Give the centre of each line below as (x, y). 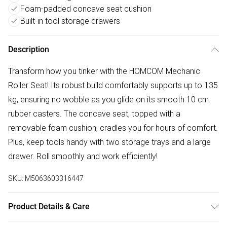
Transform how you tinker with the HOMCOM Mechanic (104, 71)
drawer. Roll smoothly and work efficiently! (83, 156)
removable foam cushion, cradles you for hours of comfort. (113, 128)
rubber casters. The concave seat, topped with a (94, 114)
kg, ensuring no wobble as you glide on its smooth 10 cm (108, 100)
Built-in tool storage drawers (70, 21)
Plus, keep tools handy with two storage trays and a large (109, 142)
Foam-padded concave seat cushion (86, 9)
